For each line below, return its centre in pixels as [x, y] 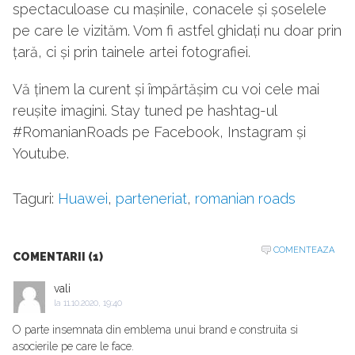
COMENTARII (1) [58, 257]
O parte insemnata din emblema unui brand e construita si [155, 330]
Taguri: [35, 199]
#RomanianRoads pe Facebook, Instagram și [159, 132]
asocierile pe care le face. [73, 347]
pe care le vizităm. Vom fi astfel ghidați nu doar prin [177, 31]
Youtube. [41, 154]
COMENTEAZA [304, 250]
